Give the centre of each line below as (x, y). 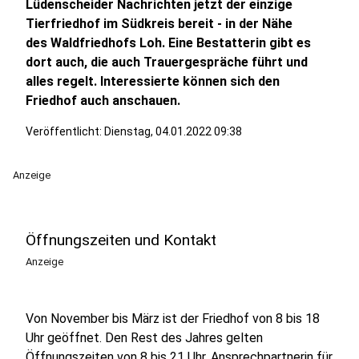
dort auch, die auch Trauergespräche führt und (167, 62)
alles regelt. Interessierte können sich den (153, 81)
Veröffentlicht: (65, 131)
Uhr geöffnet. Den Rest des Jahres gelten (144, 338)
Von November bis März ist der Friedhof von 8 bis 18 (173, 319)
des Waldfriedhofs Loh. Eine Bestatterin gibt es (168, 43)
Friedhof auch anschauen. (103, 101)
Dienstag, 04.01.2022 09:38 (173, 131)
